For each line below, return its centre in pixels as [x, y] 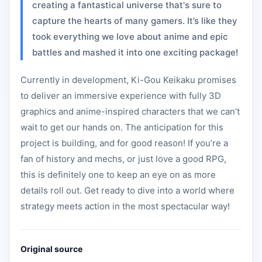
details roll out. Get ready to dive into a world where [127, 190]
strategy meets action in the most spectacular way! [125, 206]
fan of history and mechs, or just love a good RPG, [123, 159]
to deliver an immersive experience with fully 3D [121, 96]
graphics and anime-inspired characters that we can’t [130, 111]
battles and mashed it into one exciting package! [135, 52]
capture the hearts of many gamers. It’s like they [135, 21]
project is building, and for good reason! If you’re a [124, 143]
